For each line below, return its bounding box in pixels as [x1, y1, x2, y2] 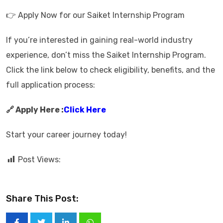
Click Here [64, 105, 106, 114]
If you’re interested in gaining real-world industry [6, 35, 193, 45]
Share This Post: [6, 193, 79, 204]
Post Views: [18, 155, 61, 164]
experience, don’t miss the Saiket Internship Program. [6, 50, 206, 60]
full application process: [6, 80, 95, 90]
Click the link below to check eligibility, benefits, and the [6, 65, 215, 75]
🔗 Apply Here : [6, 105, 64, 114]
